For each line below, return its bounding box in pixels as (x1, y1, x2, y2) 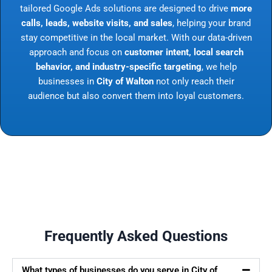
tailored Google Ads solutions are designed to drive (20, 2, 231, 14)
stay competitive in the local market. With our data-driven (20, 32, 252, 43)
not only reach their (153, 75, 234, 87)
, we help (201, 61, 237, 72)
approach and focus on (29, 46, 124, 58)
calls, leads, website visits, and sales (21, 17, 172, 29)
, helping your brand (172, 17, 251, 29)
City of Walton (96, 75, 154, 87)
